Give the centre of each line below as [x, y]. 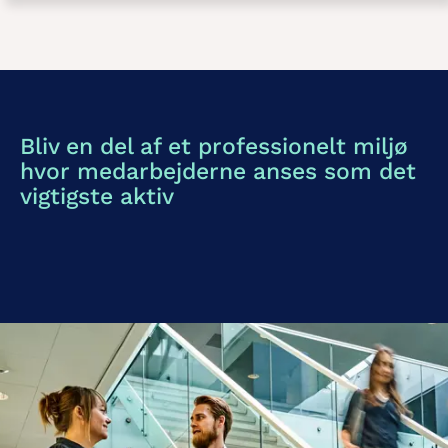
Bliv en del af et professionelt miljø [214, 146]
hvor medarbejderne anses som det [218, 171]
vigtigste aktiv [97, 196]
